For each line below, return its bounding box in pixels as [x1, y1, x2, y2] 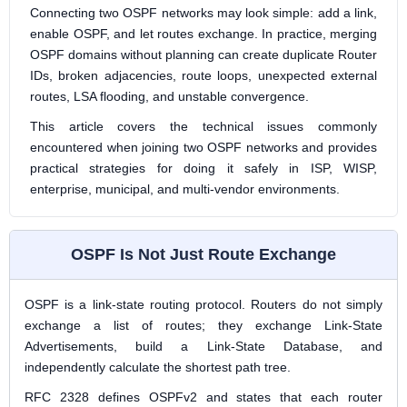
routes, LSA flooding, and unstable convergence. [30, 89, 309, 104]
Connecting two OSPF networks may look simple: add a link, [30, 5, 377, 20]
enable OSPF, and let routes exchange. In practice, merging [30, 26, 377, 41]
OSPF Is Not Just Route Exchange [71, 245, 336, 263]
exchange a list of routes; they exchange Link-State [25, 318, 382, 333]
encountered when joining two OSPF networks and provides [30, 140, 377, 154]
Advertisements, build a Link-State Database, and [25, 339, 382, 353]
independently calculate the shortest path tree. [25, 360, 291, 374]
